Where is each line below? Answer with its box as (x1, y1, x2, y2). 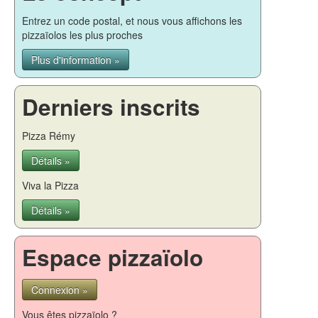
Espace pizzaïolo (22, 241, 203, 273)
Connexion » (31, 282, 88, 297)
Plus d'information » (31, 52, 120, 67)
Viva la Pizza (22, 177, 79, 192)
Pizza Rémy (22, 128, 75, 143)
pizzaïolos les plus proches (22, 27, 143, 42)
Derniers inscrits (22, 90, 200, 123)
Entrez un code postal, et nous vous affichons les (22, 13, 242, 28)
